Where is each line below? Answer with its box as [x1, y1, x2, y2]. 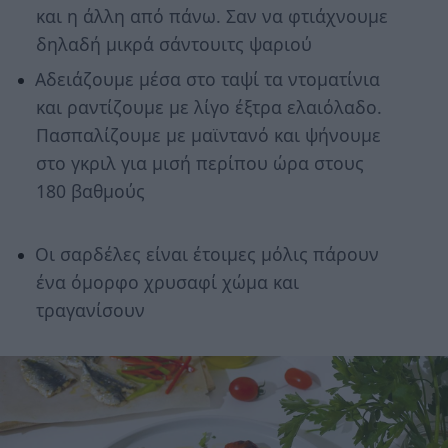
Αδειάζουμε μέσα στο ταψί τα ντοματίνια [34, 67, 380, 92]
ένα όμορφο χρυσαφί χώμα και [35, 270, 299, 295]
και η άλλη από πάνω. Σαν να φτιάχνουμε [35, 4, 388, 29]
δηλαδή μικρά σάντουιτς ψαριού [35, 32, 312, 57]
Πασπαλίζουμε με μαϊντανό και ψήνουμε [35, 123, 381, 148]
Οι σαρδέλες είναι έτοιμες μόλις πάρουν [34, 242, 379, 267]
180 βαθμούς [35, 179, 145, 204]
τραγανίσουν [35, 298, 145, 323]
